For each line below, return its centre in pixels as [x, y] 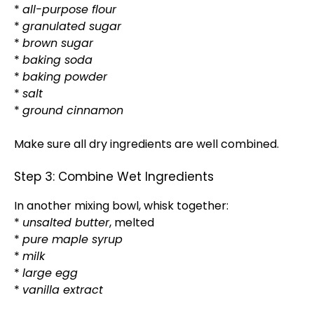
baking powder [65, 77]
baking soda [57, 60]
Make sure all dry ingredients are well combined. [146, 144]
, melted [132, 223]
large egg [50, 273]
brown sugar [58, 43]
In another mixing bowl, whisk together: [121, 206]
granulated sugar [72, 26]
